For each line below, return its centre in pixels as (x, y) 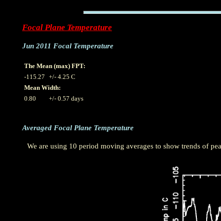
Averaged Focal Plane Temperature (78, 128)
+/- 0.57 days (66, 98)
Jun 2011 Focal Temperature (68, 46)
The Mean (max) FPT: (55, 66)
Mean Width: (42, 87)
